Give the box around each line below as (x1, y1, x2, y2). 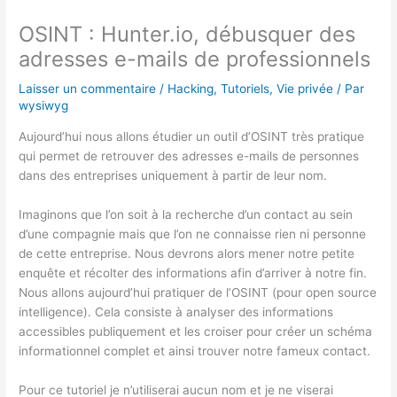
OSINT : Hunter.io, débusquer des (19, 21, 356, 48)
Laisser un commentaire (19, 82, 157, 97)
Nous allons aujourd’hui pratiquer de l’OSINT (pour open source (19, 284, 378, 300)
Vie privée (276, 82, 334, 97)
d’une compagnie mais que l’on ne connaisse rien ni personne (19, 226, 367, 241)
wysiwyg (19, 98, 69, 113)
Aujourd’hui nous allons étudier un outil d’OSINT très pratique (19, 128, 365, 144)
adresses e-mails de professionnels (19, 46, 371, 73)
